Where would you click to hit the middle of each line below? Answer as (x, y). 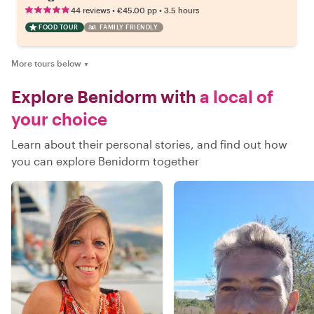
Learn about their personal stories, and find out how (149, 144)
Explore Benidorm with (104, 96)
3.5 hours (182, 10)
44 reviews (90, 10)
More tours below (46, 63)
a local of (235, 96)
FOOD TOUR (59, 27)
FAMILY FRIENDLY (128, 27)
